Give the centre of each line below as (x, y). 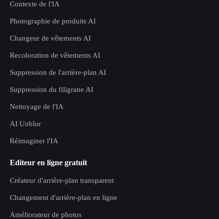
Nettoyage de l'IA (37, 107)
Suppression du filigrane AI (52, 89)
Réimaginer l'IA (34, 141)
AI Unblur (25, 124)
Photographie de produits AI (53, 21)
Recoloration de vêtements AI (55, 55)
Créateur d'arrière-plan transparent (62, 180)
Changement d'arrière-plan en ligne (64, 197)
